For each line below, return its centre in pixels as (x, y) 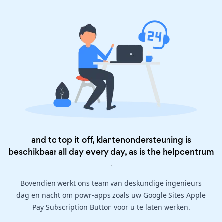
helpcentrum (188, 152)
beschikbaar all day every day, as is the (85, 152)
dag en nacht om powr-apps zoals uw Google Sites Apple (111, 195)
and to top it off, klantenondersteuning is (111, 140)
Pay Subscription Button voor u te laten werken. (111, 207)
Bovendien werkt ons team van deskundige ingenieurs (111, 183)
